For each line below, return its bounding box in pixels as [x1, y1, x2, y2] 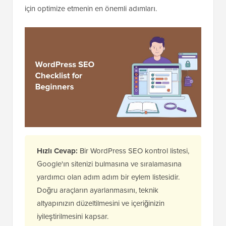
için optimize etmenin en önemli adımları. [25, 3, 157, 14]
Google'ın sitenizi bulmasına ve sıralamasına [37, 158, 182, 169]
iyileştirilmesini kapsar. [37, 211, 108, 222]
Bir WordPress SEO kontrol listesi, [78, 145, 189, 156]
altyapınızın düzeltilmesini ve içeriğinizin [37, 198, 164, 209]
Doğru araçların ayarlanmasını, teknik [37, 185, 158, 196]
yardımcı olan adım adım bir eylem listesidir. [37, 172, 180, 183]
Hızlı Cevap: [37, 145, 78, 157]
